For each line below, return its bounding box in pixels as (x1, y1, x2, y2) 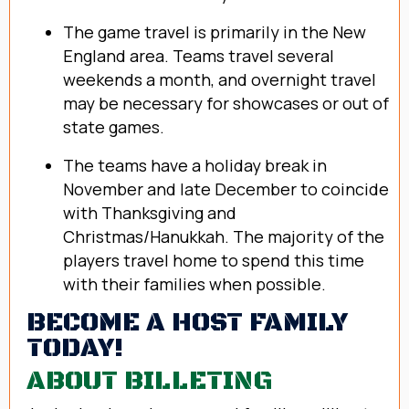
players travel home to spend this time (63, 248, 364, 271)
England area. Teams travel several (63, 44, 334, 67)
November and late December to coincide (63, 177, 389, 200)
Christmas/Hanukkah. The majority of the (63, 225, 384, 247)
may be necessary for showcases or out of (63, 91, 389, 114)
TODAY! (26, 331, 123, 364)
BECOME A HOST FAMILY (26, 306, 348, 339)
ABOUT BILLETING (26, 364, 272, 397)
